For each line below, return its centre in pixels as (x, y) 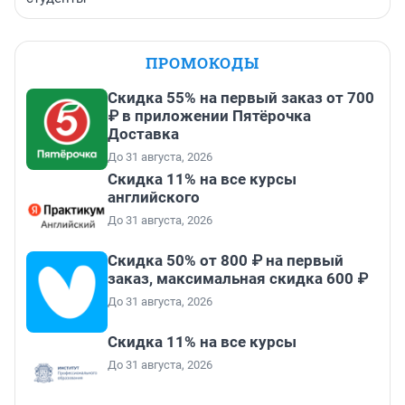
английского (154, 198)
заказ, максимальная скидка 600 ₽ (238, 279)
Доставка (143, 134)
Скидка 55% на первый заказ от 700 (241, 98)
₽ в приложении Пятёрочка (209, 116)
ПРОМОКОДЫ (202, 63)
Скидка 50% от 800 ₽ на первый (226, 261)
